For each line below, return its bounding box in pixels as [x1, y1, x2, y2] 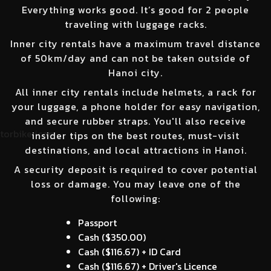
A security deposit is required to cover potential [13, 162, 258, 177]
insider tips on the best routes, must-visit [31, 128, 240, 143]
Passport [78, 215, 117, 230]
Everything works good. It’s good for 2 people [22, 2, 249, 17]
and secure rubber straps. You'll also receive [25, 113, 246, 128]
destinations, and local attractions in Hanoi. [24, 142, 247, 157]
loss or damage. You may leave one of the [30, 176, 241, 191]
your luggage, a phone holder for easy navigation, [11, 99, 260, 114]
